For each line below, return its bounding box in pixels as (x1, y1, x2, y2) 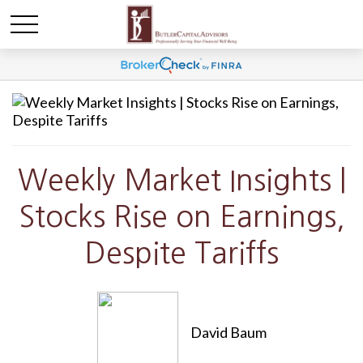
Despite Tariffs (84, 238, 279, 267)
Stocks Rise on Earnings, (18, 202, 345, 231)
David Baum (190, 323, 267, 341)
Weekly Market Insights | (17, 165, 346, 194)
